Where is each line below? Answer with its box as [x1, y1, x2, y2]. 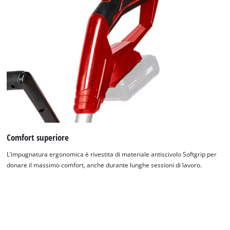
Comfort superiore [7, 131, 69, 143]
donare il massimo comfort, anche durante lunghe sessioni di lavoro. [7, 161, 202, 169]
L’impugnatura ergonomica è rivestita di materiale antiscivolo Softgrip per [7, 150, 217, 159]
